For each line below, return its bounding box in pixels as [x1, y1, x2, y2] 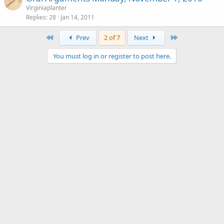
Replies [26, 13, 46, 21]
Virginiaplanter [26, 3, 67, 12]
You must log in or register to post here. [53, 51, 171, 60]
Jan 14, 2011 [60, 13, 94, 21]
